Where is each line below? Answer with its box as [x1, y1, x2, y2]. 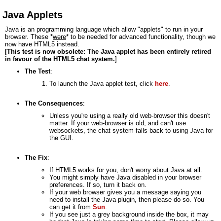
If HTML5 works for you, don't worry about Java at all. [49, 166, 202, 174]
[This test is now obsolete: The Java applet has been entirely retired [5, 48, 211, 55]
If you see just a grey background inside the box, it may [49, 211, 209, 218]
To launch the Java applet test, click [49, 80, 155, 87]
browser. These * [5, 33, 53, 40]
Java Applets [2, 9, 63, 20]
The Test [25, 68, 50, 75]
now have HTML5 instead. [5, 40, 79, 48]
